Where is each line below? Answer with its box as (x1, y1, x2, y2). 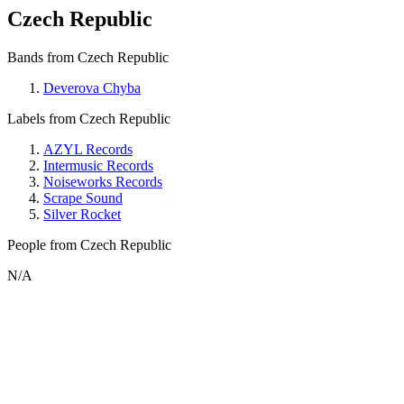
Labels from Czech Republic (7, 110, 170, 126)
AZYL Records (43, 141, 133, 157)
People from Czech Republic (7, 236, 171, 252)
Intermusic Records (43, 157, 153, 173)
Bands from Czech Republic (7, 49, 169, 65)
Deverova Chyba (43, 79, 141, 96)
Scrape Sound (43, 189, 123, 206)
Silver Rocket (43, 206, 121, 222)
